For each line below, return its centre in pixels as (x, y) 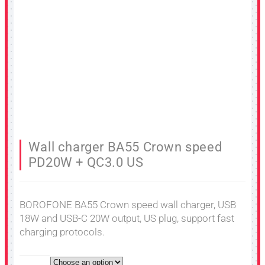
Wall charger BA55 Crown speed (125, 147)
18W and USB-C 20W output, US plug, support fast (127, 218)
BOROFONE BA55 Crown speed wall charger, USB (128, 204)
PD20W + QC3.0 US (86, 163)
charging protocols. (62, 232)
